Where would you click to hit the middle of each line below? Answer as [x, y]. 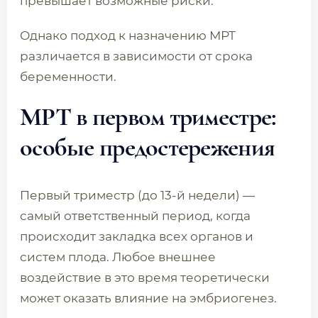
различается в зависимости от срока [136, 56]
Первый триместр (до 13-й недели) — [137, 195]
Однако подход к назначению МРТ [128, 35]
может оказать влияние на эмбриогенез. [148, 298]
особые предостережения [148, 147]
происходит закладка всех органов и [137, 236]
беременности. [68, 77]
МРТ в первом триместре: [148, 117]
